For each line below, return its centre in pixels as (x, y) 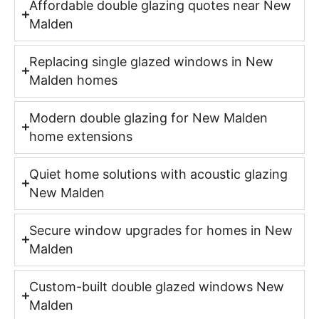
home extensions (80, 136)
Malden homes (73, 80)
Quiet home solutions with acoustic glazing (158, 174)
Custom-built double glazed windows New (156, 286)
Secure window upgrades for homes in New (161, 230)
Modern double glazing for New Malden (148, 117)
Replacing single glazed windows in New (151, 61)
